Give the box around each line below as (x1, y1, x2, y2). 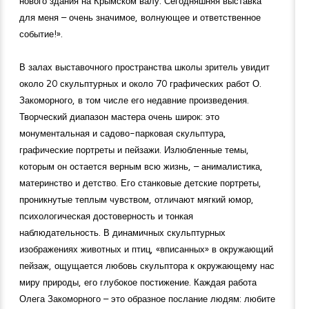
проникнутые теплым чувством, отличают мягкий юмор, (19, 192, 254, 206)
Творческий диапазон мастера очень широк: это (19, 110, 219, 123)
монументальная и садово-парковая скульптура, (19, 126, 226, 139)
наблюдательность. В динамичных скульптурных (19, 226, 226, 239)
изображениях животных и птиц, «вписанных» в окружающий (19, 242, 273, 255)
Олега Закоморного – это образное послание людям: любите (19, 292, 275, 305)
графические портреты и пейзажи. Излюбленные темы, (19, 143, 249, 156)
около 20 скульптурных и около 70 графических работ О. (19, 77, 261, 90)
